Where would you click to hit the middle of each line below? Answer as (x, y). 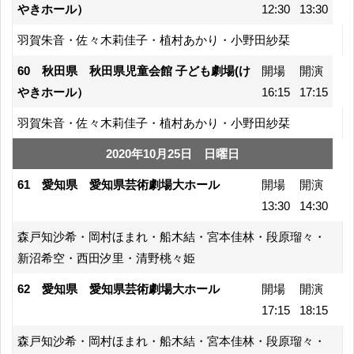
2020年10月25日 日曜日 (173, 153)
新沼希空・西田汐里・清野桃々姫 (106, 258)
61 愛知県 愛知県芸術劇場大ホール (119, 184)
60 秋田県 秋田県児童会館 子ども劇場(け (134, 70)
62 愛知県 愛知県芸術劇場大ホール (119, 288)
